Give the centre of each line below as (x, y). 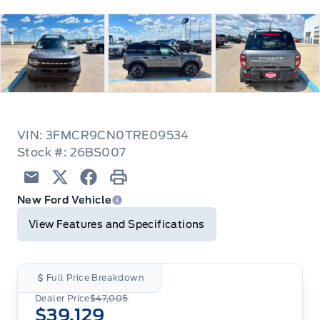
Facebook (109, 193)
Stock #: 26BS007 (72, 152)
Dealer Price (62, 298)
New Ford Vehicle (65, 200)
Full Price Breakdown (95, 277)
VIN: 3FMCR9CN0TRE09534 (103, 135)
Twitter (72, 193)
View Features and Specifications (117, 224)
